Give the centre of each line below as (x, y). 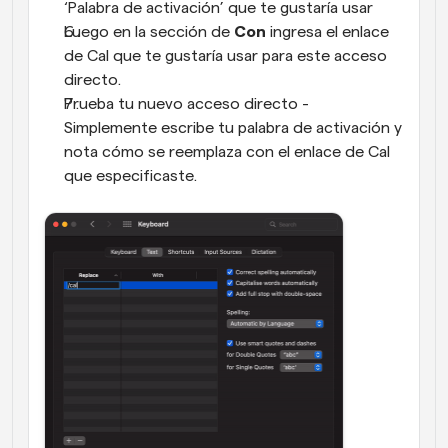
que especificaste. (130, 176)
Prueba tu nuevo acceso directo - (186, 104)
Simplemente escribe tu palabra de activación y (233, 128)
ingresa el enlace (327, 32)
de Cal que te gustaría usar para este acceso (225, 56)
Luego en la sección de (149, 32)
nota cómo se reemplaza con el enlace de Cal (227, 152)
